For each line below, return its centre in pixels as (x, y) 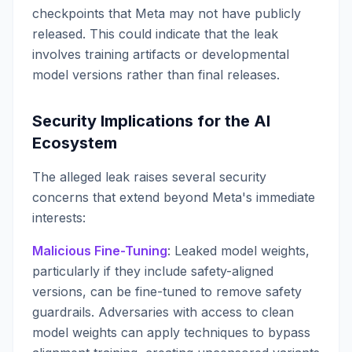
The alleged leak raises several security (149, 177)
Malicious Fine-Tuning (100, 251)
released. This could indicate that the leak (155, 34)
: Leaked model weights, (238, 251)
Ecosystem (75, 143)
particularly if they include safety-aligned (153, 271)
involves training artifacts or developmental (161, 54)
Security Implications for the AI (151, 121)
